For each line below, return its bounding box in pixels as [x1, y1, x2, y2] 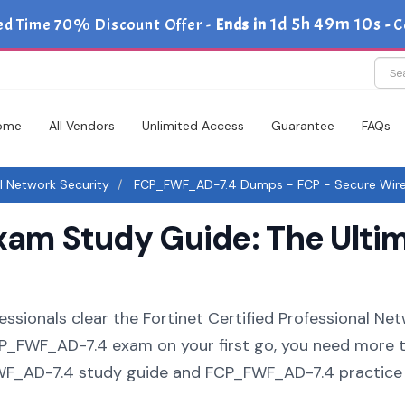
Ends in [216, 14, 275, 35]
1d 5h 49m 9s [274, 13, 377, 35]
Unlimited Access [142, 118, 244, 134]
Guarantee [271, 118, 334, 134]
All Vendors [49, 118, 115, 134]
